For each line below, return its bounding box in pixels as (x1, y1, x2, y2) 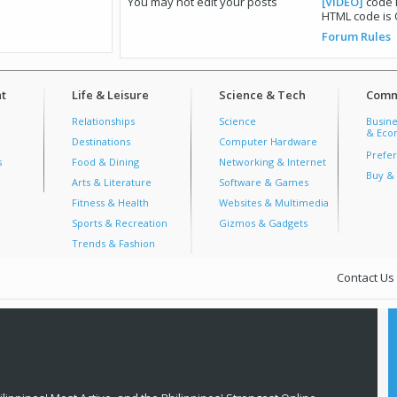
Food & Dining (72, 155, 139, 168)
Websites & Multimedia (219, 196, 329, 209)
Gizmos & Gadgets (219, 216, 307, 230)
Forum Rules (322, 28, 392, 45)
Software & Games (219, 175, 308, 189)
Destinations (72, 135, 130, 148)
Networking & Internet (219, 155, 326, 168)
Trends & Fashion (72, 237, 155, 250)
